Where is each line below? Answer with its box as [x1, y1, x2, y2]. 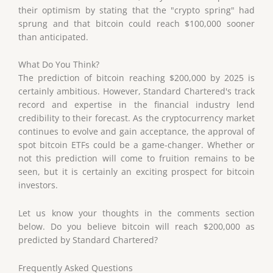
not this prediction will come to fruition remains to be [18, 152, 255, 165]
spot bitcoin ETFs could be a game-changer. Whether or [18, 139, 255, 151]
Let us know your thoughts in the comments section [18, 207, 255, 219]
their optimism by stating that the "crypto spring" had [18, 4, 255, 16]
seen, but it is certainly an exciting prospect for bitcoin [18, 166, 255, 178]
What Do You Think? [18, 58, 99, 71]
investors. [18, 179, 58, 191]
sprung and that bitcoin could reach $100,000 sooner [18, 17, 255, 29]
